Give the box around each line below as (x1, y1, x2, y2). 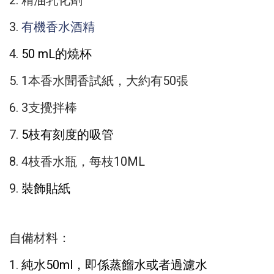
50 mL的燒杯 (21, 46, 92, 61)
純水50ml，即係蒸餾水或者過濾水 (21, 257, 207, 272)
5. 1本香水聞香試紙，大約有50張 (9, 73, 188, 88)
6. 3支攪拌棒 (9, 100, 77, 115)
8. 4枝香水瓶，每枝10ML (9, 154, 145, 169)
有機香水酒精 (21, 19, 95, 34)
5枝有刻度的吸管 (21, 127, 114, 142)
